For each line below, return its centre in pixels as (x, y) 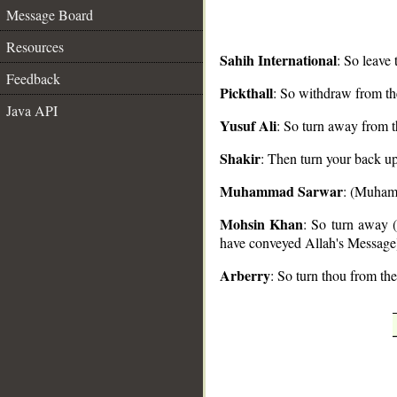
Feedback (33, 78)
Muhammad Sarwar (281, 191)
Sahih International (278, 60)
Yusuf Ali (248, 125)
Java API (32, 110)
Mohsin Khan (262, 224)
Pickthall (246, 93)
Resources (35, 47)
